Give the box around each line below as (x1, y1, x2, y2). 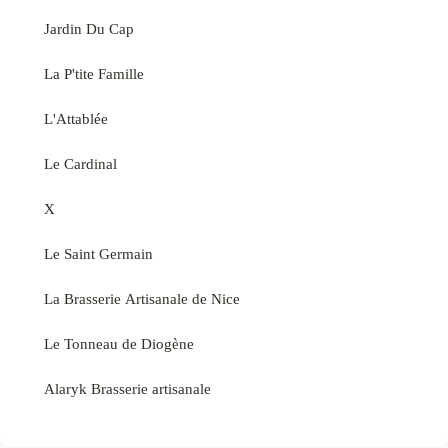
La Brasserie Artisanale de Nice (44, 289, 240, 307)
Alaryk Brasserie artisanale (44, 379, 211, 397)
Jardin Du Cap (44, 19, 134, 37)
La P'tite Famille (44, 64, 144, 82)
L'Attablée (44, 109, 108, 127)
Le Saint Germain (44, 244, 153, 262)
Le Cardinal (44, 154, 117, 172)
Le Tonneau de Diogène (44, 334, 194, 352)
